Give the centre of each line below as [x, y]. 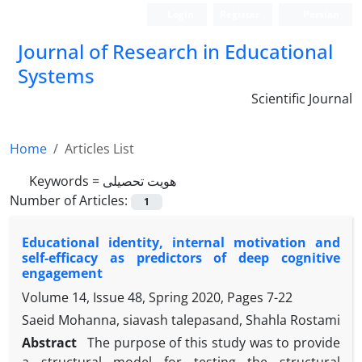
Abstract [51, 343]
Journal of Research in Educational [175, 51]
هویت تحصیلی [139, 181]
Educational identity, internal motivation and [181, 243]
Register [240, 14]
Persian [320, 14]
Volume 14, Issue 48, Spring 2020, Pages [144, 298]
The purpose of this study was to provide [213, 343]
